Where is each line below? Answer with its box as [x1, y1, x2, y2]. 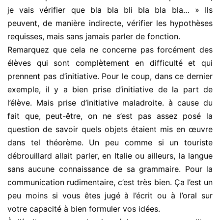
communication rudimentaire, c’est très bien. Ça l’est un [7, 177, 213, 188]
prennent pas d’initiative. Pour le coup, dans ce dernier [7, 71, 213, 82]
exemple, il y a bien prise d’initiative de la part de [7, 84, 213, 95]
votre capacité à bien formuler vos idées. [7, 204, 160, 214]
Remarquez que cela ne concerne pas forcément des [7, 45, 213, 55]
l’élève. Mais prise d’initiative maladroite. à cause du [7, 98, 213, 108]
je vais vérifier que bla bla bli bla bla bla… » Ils [7, 5, 213, 15]
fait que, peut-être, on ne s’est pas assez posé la [7, 111, 213, 121]
